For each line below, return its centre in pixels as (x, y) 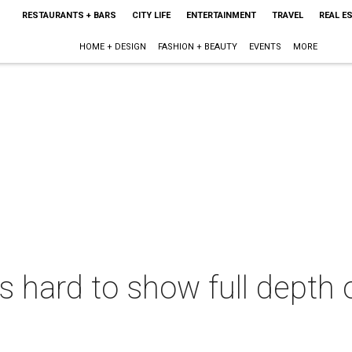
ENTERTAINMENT (221, 15)
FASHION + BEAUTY (198, 47)
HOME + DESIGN (113, 47)
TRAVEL (287, 15)
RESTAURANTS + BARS (69, 15)
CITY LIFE (151, 15)
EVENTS (266, 47)
